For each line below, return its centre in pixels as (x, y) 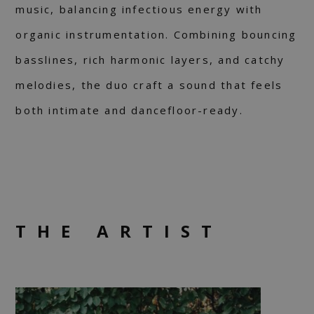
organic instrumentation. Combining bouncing (156, 35)
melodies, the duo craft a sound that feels (149, 85)
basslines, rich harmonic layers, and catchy (150, 60)
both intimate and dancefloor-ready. (129, 110)
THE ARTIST (120, 231)
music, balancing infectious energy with (139, 9)
